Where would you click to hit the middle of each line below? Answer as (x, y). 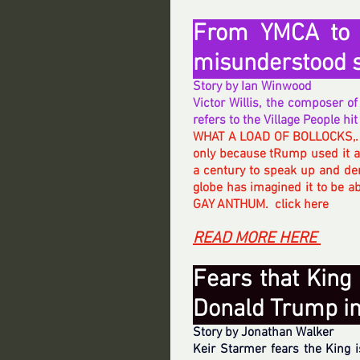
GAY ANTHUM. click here (262, 205)
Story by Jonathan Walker (263, 333)
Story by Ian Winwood (252, 87)
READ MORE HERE (257, 239)
